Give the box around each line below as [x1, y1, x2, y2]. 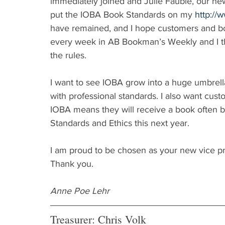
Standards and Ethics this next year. [50, 118, 189, 128]
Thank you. [50, 159, 93, 169]
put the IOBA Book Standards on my [50, 10, 195, 20]
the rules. [50, 50, 86, 60]
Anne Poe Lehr [50, 186, 109, 196]
